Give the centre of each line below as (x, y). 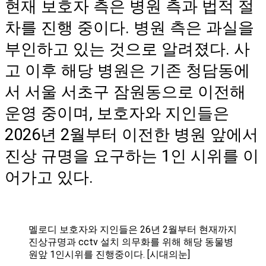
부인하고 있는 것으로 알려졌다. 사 (127, 49)
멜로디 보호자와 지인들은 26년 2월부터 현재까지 (133, 229)
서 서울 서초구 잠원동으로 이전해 (125, 92)
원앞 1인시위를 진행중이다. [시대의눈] (109, 254)
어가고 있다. (49, 177)
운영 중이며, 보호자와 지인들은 (117, 113)
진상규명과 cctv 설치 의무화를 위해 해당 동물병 (131, 242)
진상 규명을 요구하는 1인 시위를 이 (132, 156)
